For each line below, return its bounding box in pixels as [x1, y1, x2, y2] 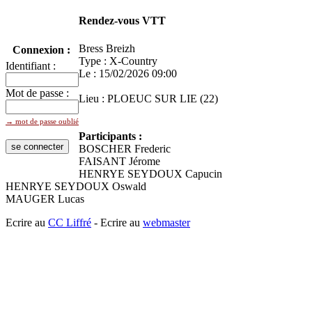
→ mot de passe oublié [6, 116, 79, 125]
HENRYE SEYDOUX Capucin [79, 167, 222, 180]
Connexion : [13, 43, 70, 56]
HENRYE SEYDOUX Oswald [6, 180, 146, 192]
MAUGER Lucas [6, 192, 84, 205]
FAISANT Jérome [79, 155, 160, 167]
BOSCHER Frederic [79, 142, 171, 155]
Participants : [79, 130, 142, 142]
